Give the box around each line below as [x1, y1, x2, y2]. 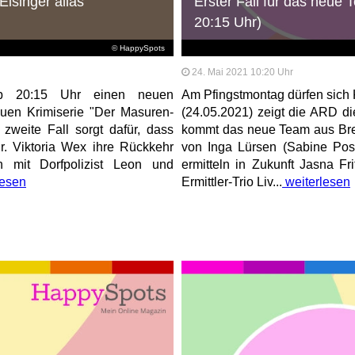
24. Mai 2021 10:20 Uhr [191, 67, 293, 78]
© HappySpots [112, 44, 166, 53]
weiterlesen [281, 175, 350, 189]
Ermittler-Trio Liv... [181, 175, 282, 189]
